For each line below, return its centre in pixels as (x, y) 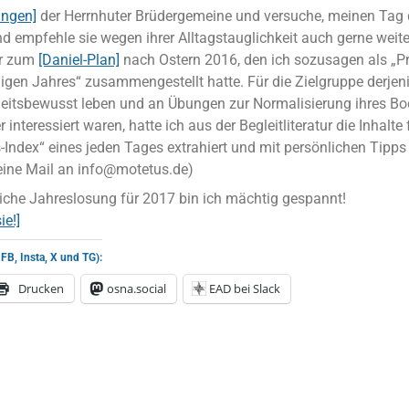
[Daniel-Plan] (79, 60)
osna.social (136, 288)
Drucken (41, 288)
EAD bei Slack (245, 288)
